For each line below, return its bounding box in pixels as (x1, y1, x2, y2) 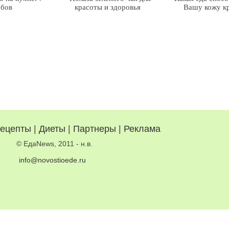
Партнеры (73, 124, 116, 134)
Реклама (123, 124, 161, 134)
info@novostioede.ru (19, 156, 86, 165)
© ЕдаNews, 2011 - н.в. (16, 140, 95, 148)
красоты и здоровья (74, 3, 141, 12)
